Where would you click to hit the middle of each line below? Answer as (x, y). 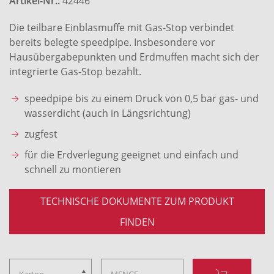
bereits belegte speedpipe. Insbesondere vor (112, 42)
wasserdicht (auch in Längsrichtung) (108, 113)
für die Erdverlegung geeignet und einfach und (131, 154)
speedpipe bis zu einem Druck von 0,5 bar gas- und (142, 98)
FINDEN (137, 222)
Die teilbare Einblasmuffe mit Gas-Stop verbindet (122, 27)
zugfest (41, 134)
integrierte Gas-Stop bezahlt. (75, 71)
